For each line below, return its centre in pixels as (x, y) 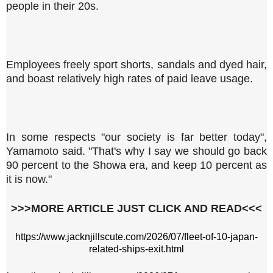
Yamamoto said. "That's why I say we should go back (136, 151)
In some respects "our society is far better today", (136, 137)
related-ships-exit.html (136, 249)
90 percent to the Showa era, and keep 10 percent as (136, 165)
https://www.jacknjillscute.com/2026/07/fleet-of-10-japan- (136, 236)
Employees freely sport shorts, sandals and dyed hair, (136, 64)
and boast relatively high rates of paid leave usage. (129, 78)
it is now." (29, 179)
